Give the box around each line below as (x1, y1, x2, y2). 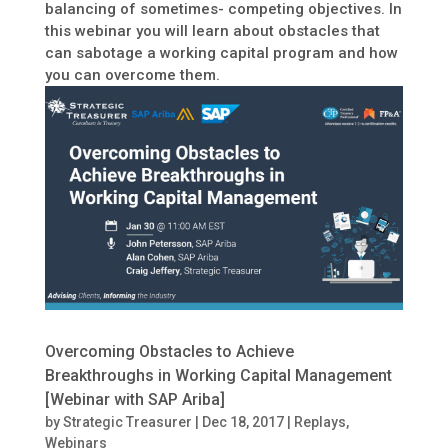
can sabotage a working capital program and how (44, 44, 398, 63)
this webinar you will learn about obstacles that (44, 22, 380, 41)
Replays (293, 414, 346, 431)
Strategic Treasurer (62, 414, 192, 431)
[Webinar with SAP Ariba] (44, 390, 225, 410)
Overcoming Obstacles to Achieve (44, 342, 294, 362)
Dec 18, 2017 (201, 414, 284, 431)
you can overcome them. (44, 66, 220, 85)
